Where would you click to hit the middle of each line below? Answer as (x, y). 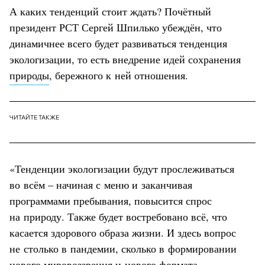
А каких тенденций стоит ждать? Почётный (110, 11)
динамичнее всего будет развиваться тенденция (118, 43)
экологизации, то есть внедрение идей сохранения (125, 59)
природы (29, 75)
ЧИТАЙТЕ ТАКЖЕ (34, 117)
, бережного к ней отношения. (120, 75)
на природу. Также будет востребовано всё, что (118, 216)
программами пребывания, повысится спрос (111, 200)
